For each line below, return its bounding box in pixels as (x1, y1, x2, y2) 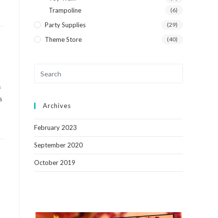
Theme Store (45, 36, 82, 43)
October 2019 (34, 159, 75, 166)
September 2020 (34, 141, 83, 149)
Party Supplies (45, 21, 86, 29)
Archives (43, 102, 71, 109)
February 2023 (34, 124, 77, 131)
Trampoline (49, 6, 81, 14)
